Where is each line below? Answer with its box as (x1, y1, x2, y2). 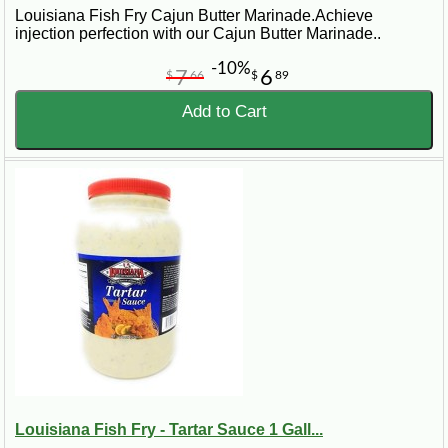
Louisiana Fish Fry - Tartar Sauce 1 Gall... (15, 420, 323, 438)
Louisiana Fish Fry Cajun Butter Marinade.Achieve (15, 6, 373, 24)
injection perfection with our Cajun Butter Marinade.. (15, 24, 381, 42)
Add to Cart (181, 101, 267, 121)
